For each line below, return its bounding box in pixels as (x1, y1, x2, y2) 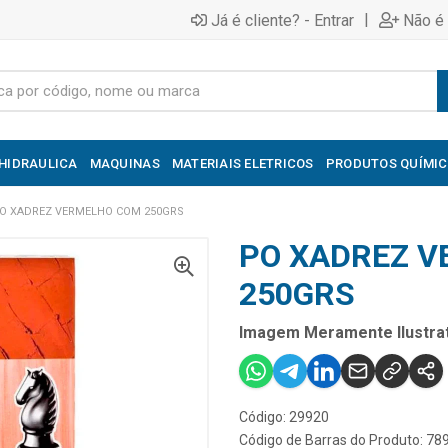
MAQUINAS (89, 155, 160, 171)
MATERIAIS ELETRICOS (171, 155, 314, 171)
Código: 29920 (239, 409, 329, 425)
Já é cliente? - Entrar (211, 10, 354, 30)
